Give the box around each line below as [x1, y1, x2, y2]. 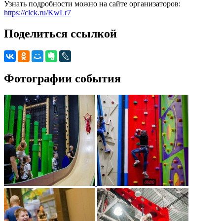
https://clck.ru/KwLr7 [4, 8, 71, 17]
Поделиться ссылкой [4, 27, 117, 40]
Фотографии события [4, 72, 121, 85]
